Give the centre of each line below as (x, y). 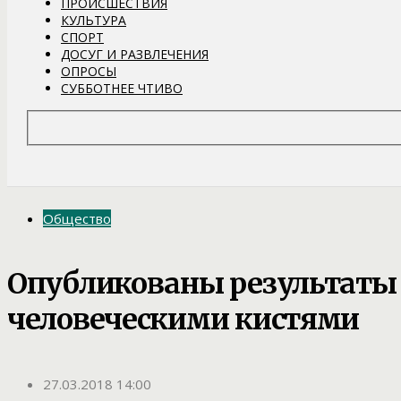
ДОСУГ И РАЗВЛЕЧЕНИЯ (135, 54)
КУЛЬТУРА (94, 20)
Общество (77, 219)
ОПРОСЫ (89, 71)
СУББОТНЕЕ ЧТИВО (122, 88)
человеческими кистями (183, 319)
